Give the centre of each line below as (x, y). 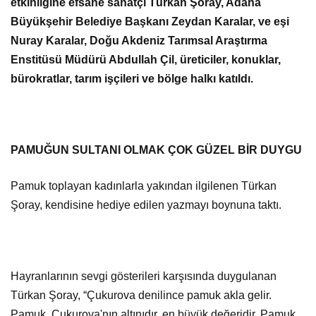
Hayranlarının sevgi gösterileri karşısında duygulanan (144, 276)
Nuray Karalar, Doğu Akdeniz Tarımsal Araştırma (139, 41)
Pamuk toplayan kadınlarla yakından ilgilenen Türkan (144, 186)
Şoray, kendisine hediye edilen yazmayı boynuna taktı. (146, 205)
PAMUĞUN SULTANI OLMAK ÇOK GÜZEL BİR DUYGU (157, 150)
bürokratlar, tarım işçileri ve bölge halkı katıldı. (132, 79)
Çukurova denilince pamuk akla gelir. (180, 296)
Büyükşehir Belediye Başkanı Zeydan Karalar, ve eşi (150, 22)
